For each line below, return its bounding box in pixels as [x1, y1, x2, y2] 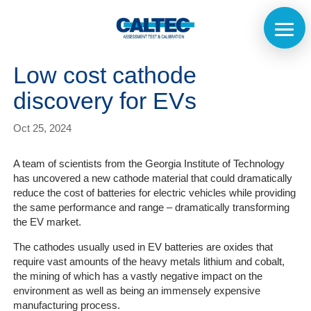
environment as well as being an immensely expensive [12, 285, 260, 296]
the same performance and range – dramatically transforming [12, 201, 289, 213]
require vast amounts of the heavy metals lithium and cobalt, [12, 255, 285, 267]
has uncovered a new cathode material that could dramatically [12, 172, 292, 184]
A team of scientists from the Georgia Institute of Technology [12, 158, 285, 169]
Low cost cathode [12, 62, 196, 88]
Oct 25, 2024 [12, 122, 72, 134]
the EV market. [12, 216, 81, 228]
